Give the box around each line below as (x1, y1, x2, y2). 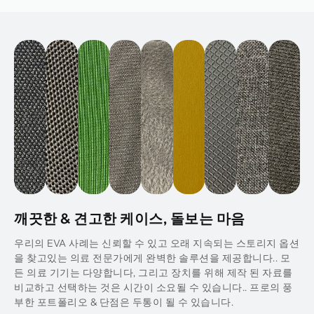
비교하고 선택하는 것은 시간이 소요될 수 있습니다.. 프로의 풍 (14, 280, 293, 294)
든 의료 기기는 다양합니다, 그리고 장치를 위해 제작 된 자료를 (14, 266, 293, 279)
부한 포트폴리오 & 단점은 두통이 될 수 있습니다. (14, 295, 233, 308)
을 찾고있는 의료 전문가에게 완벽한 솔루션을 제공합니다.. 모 (14, 251, 290, 264)
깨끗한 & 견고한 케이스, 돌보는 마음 (14, 209, 245, 227)
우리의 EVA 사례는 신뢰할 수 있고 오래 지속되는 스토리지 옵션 (14, 236, 299, 250)
